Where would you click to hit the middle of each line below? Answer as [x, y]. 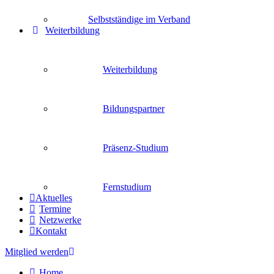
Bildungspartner [134, 109]
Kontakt [51, 231]
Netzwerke [60, 220]
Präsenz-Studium [135, 148]
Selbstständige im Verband [139, 19]
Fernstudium [127, 187]
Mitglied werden [37, 252]
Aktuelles [54, 198]
